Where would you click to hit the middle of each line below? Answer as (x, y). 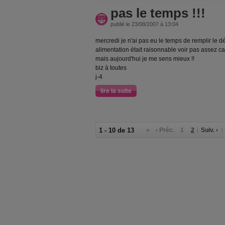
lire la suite (116, 91)
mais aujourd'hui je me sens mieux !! (145, 59)
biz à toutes (111, 68)
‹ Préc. (165, 130)
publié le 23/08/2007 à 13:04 (144, 24)
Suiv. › (210, 130)
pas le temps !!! (158, 13)
